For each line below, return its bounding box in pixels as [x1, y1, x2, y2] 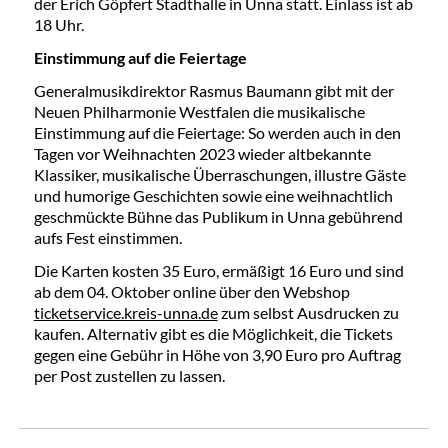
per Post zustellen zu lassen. [33, 366, 225, 386]
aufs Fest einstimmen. [33, 228, 182, 248]
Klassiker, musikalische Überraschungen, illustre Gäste [33, 165, 406, 185]
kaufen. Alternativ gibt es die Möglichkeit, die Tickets [33, 324, 393, 344]
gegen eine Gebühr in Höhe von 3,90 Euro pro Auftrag [33, 345, 401, 365]
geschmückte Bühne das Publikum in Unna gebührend [33, 207, 403, 227]
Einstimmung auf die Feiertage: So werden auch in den [33, 123, 401, 143]
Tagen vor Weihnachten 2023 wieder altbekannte [33, 144, 371, 164]
